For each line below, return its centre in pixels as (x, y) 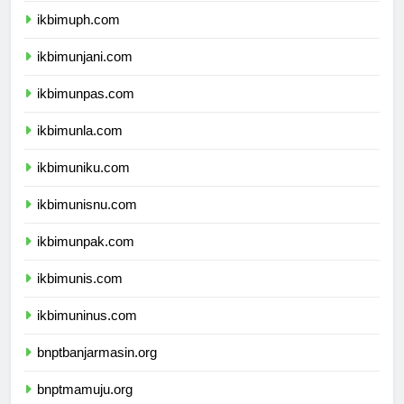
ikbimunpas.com (86, 110)
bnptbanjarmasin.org (97, 369)
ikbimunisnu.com (87, 221)
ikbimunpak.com (86, 258)
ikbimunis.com (80, 295)
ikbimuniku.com (83, 184)
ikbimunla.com (80, 147)
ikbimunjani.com (85, 73)
